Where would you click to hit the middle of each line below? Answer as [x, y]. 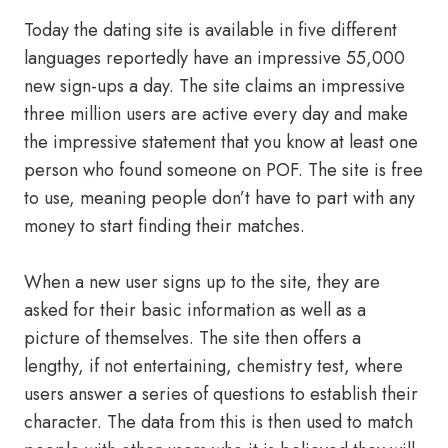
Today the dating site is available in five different [210, 30]
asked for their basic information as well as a [195, 310]
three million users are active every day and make [216, 114]
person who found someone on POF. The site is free [223, 170]
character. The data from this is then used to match [218, 422]
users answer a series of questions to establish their [221, 394]
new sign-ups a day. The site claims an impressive [214, 86]
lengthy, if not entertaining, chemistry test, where [213, 366]
